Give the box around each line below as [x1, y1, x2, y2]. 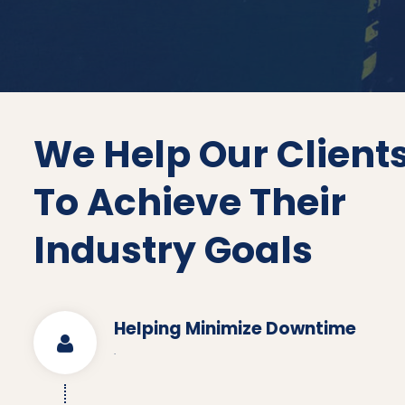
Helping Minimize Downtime [113, 316, 356, 341]
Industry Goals [33, 224, 313, 276]
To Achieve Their [33, 176, 346, 228]
